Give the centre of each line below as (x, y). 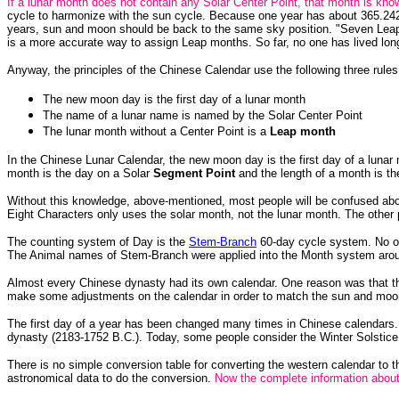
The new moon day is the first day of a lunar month (174, 99)
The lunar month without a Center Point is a (156, 131)
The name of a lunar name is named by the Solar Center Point (203, 115)
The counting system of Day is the (98, 242)
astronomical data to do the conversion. (111, 378)
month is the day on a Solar (80, 173)
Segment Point (194, 173)
